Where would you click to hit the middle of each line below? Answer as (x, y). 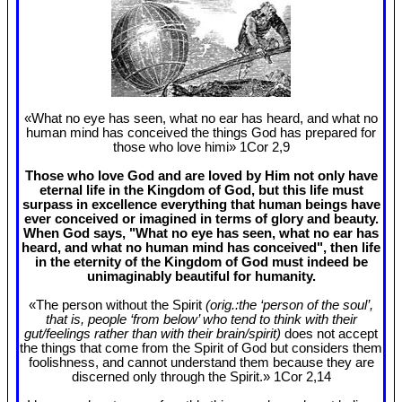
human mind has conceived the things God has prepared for (201, 133)
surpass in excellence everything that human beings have (201, 205)
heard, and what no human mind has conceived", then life (201, 248)
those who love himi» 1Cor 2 (196, 148)
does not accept (331, 334)
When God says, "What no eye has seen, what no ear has (201, 234)
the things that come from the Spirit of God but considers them (201, 349)
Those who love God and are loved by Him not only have (201, 176)
